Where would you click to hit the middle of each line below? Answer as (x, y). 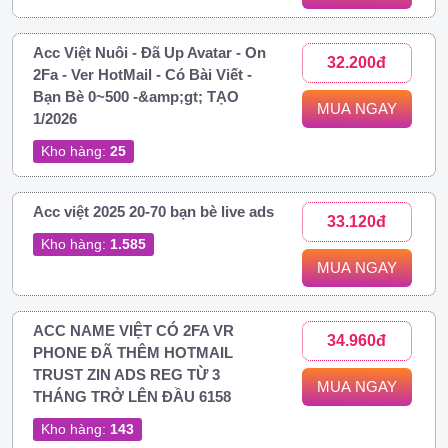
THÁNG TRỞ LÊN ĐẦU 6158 (132, 396)
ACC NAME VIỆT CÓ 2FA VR (133, 330)
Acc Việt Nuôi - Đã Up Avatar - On (149, 52)
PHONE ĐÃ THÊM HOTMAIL (133, 352)
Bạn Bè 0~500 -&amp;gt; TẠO (136, 96)
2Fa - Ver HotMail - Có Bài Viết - (142, 74)
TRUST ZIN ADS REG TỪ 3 (126, 374)
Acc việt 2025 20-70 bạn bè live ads (153, 211)
